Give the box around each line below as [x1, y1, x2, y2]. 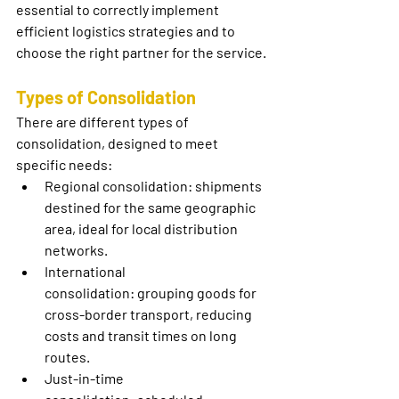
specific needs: [16, 156, 112, 174]
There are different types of [16, 113, 191, 131]
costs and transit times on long [45, 327, 240, 345]
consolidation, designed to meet [16, 134, 221, 152]
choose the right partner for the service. [16, 44, 266, 61]
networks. [45, 241, 108, 259]
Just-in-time [45, 370, 126, 387]
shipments [192, 177, 265, 195]
